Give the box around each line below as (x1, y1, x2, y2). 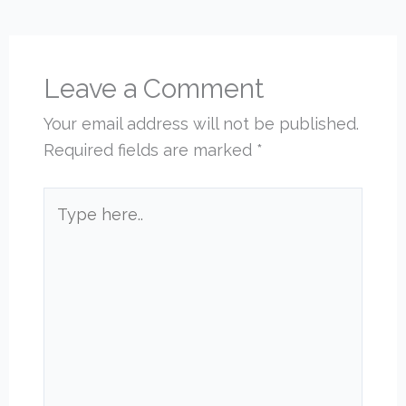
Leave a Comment (43, 73, 265, 105)
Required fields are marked (43, 140, 257, 160)
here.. (43, 217, 85, 237)
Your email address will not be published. (43, 114, 360, 134)
